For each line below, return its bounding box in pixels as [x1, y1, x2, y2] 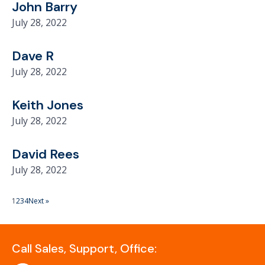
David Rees [12, 146, 79, 163]
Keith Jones [12, 96, 83, 114]
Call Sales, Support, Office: [12, 241, 157, 256]
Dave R [12, 47, 54, 64]
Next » [28, 196, 49, 206]
